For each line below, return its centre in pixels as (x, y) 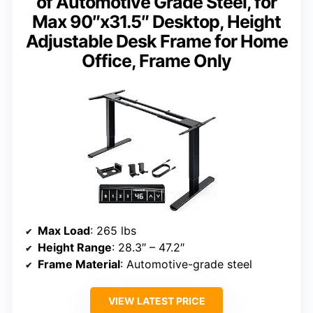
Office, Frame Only (156, 60)
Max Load (64, 230)
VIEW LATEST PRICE (156, 300)
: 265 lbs (113, 230)
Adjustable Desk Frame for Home (156, 41)
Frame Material (79, 264)
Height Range (75, 247)
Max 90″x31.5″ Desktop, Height (156, 21)
